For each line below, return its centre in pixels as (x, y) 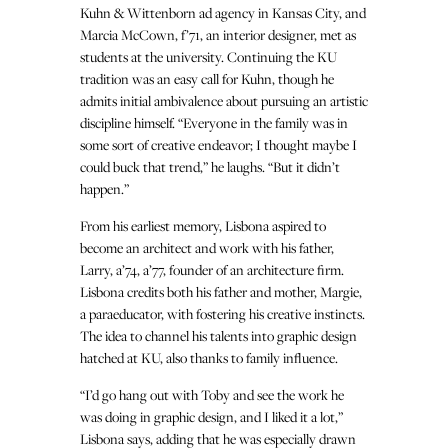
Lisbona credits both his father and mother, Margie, (221, 291)
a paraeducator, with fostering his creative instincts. (222, 313)
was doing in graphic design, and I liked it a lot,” (211, 416)
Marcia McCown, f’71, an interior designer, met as (218, 34)
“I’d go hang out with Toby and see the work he (212, 394)
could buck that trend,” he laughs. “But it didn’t (210, 166)
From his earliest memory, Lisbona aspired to (203, 225)
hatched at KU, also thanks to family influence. (209, 357)
